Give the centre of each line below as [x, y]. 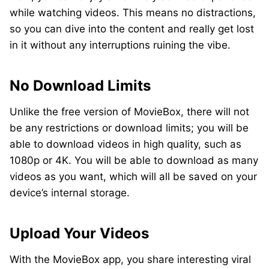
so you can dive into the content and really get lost [132, 29]
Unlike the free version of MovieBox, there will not [129, 112]
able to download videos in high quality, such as [125, 144]
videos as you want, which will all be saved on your [133, 177]
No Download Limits [80, 86]
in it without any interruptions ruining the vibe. [120, 45]
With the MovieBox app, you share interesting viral [130, 259]
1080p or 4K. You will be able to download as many [134, 160]
